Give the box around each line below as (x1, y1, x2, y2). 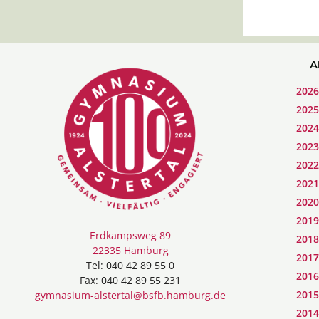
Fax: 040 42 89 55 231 (80, 273, 181, 287)
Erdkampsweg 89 (90, 228, 171, 242)
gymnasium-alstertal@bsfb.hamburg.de (35, 288, 226, 302)
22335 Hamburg (92, 243, 169, 257)
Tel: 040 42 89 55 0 (86, 258, 174, 272)
